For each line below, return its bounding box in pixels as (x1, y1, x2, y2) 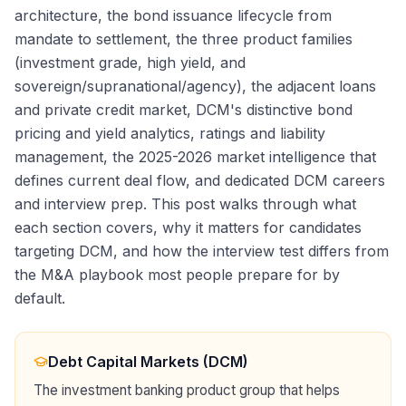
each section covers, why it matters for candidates (14, 218, 362, 237)
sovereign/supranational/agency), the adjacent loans (14, 77, 376, 96)
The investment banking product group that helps (34, 382, 340, 400)
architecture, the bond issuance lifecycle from (14, 6, 332, 25)
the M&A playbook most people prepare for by (14, 266, 340, 285)
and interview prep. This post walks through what (14, 195, 356, 214)
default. (14, 289, 65, 308)
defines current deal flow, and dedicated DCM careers (14, 171, 385, 190)
